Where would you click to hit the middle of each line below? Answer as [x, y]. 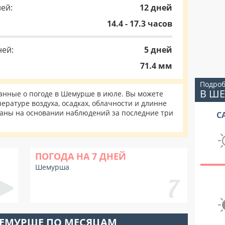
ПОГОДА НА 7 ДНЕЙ [81, 156]
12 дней [156, 8]
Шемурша [52, 167]
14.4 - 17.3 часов [140, 24]
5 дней [158, 50]
